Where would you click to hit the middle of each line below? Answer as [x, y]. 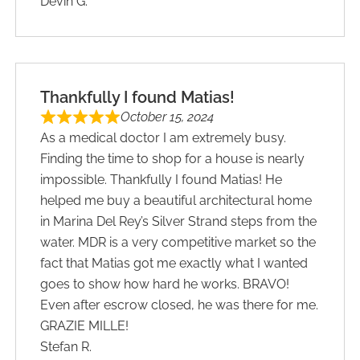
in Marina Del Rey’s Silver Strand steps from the [179, 221]
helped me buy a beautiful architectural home [176, 200]
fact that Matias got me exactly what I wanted [174, 263]
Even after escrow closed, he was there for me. [180, 305]
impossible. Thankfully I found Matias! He [162, 179]
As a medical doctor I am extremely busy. [164, 137]
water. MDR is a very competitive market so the [178, 242]
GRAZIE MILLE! [85, 325]
